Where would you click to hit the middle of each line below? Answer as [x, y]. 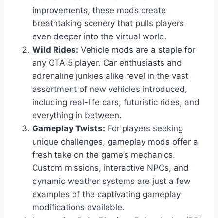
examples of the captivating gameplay [106, 194]
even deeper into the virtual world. [100, 37]
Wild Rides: [55, 50]
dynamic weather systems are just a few [111, 181]
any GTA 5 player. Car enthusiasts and [107, 63]
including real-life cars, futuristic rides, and [116, 102]
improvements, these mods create [99, 10]
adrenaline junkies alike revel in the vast [110, 76]
